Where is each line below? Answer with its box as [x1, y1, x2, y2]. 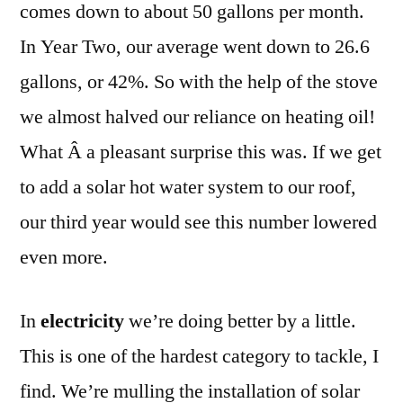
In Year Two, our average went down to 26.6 [20, 33, 370, 59]
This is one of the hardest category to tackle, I [20, 343, 379, 369]
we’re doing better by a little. [129, 308, 356, 334]
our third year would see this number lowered [20, 209, 377, 235]
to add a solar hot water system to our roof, [20, 174, 356, 200]
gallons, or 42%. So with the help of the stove [20, 68, 378, 94]
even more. [20, 244, 108, 270]
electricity [40, 308, 129, 334]
